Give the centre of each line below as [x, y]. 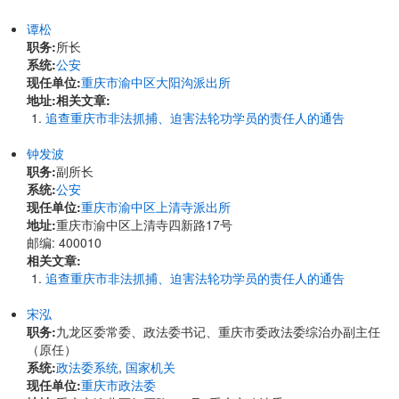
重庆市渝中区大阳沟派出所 [156, 82]
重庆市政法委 [118, 385]
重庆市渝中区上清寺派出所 [156, 207]
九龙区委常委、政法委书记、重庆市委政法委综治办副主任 [218, 331]
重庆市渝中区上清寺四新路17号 [144, 224]
